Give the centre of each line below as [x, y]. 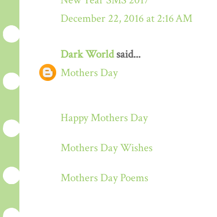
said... [127, 54]
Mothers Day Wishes [107, 148]
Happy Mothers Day [104, 118]
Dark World [87, 54]
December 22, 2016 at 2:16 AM [126, 18]
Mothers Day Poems [104, 178]
